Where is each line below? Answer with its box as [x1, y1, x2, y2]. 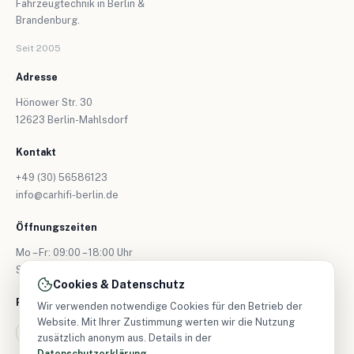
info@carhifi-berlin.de [16, 188, 119, 201]
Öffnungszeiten [16, 220, 97, 233]
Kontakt [16, 145, 56, 158]
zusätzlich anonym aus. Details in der [37, 332, 212, 344]
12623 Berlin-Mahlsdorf [16, 113, 128, 126]
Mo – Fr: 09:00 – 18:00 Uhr [16, 246, 133, 258]
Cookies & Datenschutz [53, 278, 185, 291]
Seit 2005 [16, 42, 61, 54]
